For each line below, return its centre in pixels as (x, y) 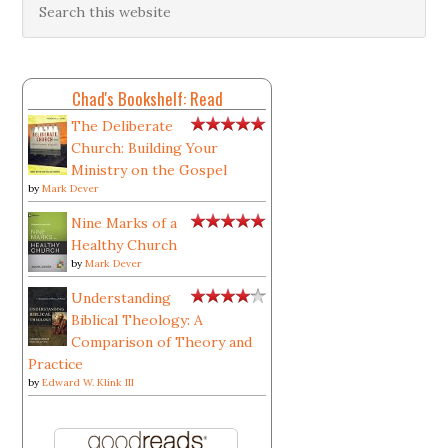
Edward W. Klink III (88, 382)
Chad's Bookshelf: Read (147, 98)
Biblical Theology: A (137, 320)
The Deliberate (122, 126)
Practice (56, 364)
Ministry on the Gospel (149, 170)
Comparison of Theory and (162, 342)
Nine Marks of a (124, 223)
